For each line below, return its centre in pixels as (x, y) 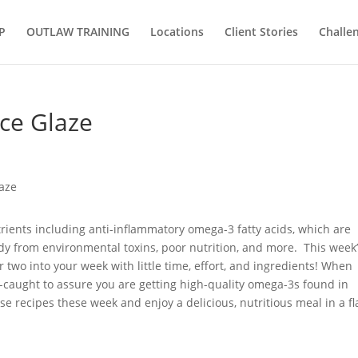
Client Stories (261, 32)
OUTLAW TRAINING (78, 32)
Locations (177, 32)
